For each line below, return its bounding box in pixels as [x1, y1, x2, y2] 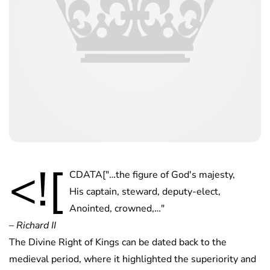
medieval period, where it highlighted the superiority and [9, 252, 256, 266]
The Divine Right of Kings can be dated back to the [9, 235, 227, 249]
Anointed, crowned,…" [69, 201, 165, 215]
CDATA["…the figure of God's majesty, [69, 168, 235, 181]
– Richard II [9, 218, 56, 232]
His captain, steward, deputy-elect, [69, 184, 221, 198]
